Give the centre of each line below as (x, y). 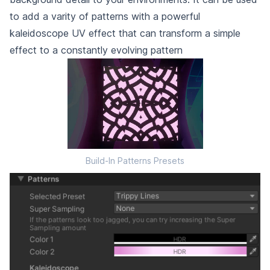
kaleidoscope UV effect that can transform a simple (125, 33)
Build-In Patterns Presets (135, 161)
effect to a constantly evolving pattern (96, 50)
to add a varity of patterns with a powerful (105, 16)
